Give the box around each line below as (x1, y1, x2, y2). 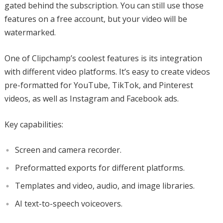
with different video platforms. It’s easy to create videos (4, 66, 210, 77)
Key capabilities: (4, 118, 63, 130)
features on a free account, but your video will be (4, 13, 187, 24)
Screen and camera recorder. (14, 144, 121, 155)
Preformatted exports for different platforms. (14, 162, 185, 173)
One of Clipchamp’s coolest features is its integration (4, 52, 202, 64)
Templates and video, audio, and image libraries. (14, 180, 195, 191)
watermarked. (4, 26, 56, 38)
